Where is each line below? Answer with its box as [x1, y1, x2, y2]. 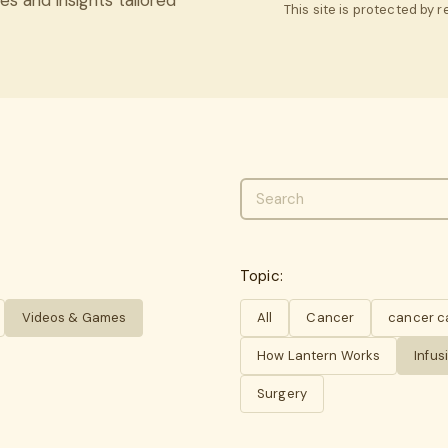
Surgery [257, 384, 307, 402]
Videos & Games [21, 308, 127, 326]
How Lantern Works [257, 346, 381, 364]
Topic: [240, 265, 283, 286]
